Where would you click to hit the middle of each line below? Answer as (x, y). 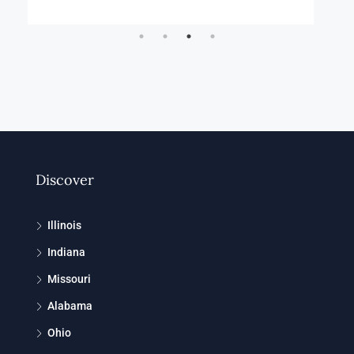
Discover (65, 179)
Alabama (70, 305)
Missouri (69, 279)
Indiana (66, 252)
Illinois (64, 225)
